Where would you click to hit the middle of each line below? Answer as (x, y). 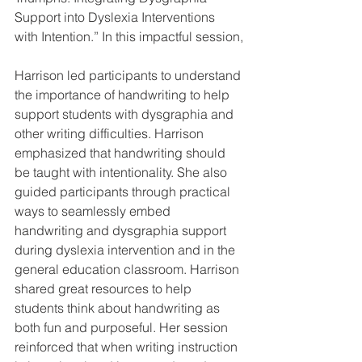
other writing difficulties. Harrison (111, 133)
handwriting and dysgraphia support (122, 230)
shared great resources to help (105, 288)
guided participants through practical (124, 191)
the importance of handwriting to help (124, 94)
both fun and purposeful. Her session (123, 327)
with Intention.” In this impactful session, (129, 36)
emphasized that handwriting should (122, 152)
